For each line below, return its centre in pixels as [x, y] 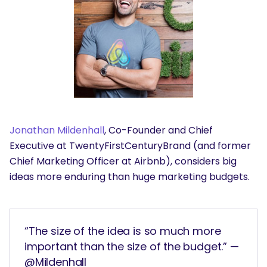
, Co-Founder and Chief [159, 131]
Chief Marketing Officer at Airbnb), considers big [123, 162]
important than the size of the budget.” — [132, 247]
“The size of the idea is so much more [123, 231]
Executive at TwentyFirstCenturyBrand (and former [130, 146]
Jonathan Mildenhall [57, 131]
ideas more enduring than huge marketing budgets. [130, 177]
